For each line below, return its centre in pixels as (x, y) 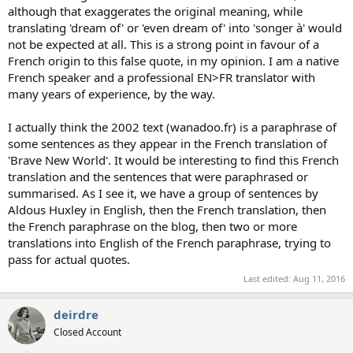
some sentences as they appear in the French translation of (167, 144)
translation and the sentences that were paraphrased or (158, 177)
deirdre (76, 314)
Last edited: (268, 278)
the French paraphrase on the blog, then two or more (152, 227)
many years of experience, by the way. (111, 94)
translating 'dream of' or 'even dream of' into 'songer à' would (175, 28)
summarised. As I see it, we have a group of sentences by (163, 193)
